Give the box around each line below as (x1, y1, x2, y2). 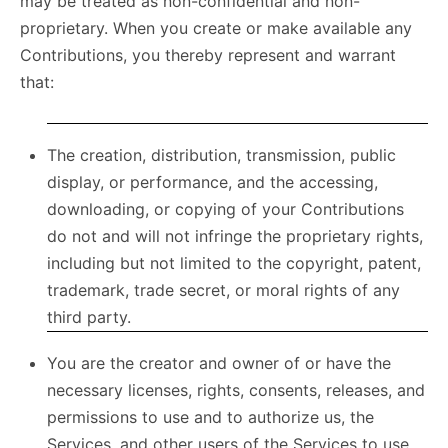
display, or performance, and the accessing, (47, 172, 378, 192)
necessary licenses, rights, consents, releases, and (47, 380, 425, 400)
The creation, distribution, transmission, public (47, 145, 396, 165)
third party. (47, 307, 131, 327)
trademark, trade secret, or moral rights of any (47, 280, 400, 300)
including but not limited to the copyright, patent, (47, 253, 421, 273)
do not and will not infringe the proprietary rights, (47, 226, 423, 246)
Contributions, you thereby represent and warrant (20, 45, 396, 65)
